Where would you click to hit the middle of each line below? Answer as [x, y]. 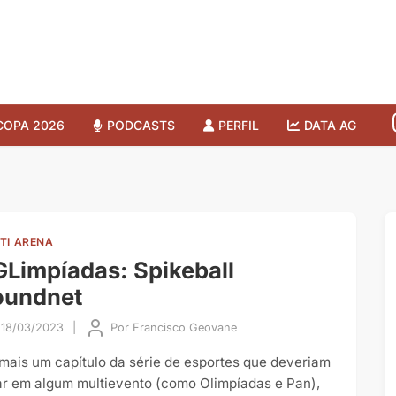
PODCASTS [141, 125]
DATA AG [330, 125]
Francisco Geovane [185, 327]
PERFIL [239, 125]
